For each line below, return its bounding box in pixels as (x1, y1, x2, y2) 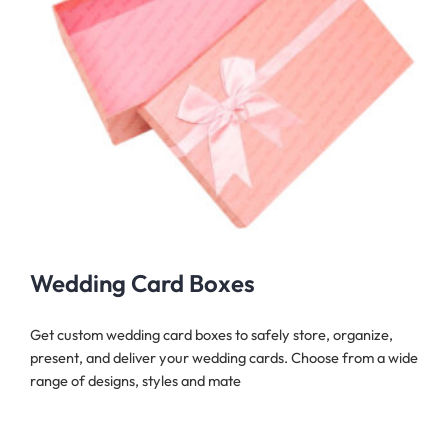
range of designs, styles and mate (30, 371, 241, 391)
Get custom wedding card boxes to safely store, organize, (30, 325, 393, 345)
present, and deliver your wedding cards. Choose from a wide (30, 348, 418, 368)
